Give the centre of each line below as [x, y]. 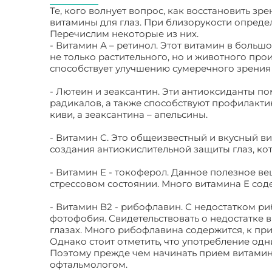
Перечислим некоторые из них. [124, 34]
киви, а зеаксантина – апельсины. [129, 114]
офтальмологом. [89, 264]
